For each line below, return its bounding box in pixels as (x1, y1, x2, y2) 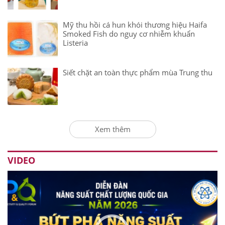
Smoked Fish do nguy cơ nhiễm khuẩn (63, 28, 195, 39)
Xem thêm (94, 124, 131, 134)
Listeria (63, 37, 88, 48)
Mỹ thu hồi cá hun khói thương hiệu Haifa (63, 19, 207, 30)
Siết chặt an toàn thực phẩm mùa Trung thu (63, 67, 212, 77)
